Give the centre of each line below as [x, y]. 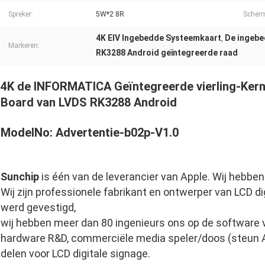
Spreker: [21, 14]
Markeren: [24, 46]
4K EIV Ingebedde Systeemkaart [159, 38]
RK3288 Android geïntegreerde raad [167, 53]
